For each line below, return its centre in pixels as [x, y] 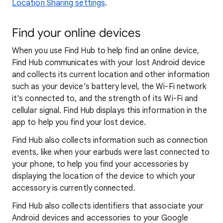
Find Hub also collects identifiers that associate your [108, 206]
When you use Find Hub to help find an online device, [106, 51]
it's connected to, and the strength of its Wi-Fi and [105, 99]
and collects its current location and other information [111, 75]
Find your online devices [76, 33]
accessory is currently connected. [74, 188]
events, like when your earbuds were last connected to [111, 152]
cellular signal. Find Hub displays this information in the [110, 111]
